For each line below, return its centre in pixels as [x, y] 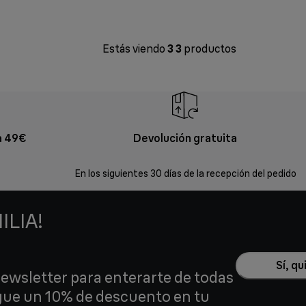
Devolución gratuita [185, 138]
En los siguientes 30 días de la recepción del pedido [185, 174]
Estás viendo [135, 49]
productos [209, 49]
